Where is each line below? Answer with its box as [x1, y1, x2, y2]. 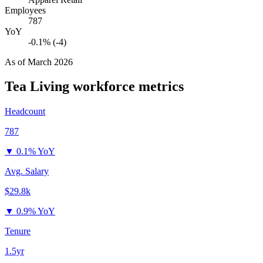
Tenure [5, 226, 31, 237]
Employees [5, 5, 46, 15]
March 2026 [28, 56, 73, 67]
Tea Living [5, 79, 69, 95]
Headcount [5, 106, 45, 117]
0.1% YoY [16, 146, 55, 157]
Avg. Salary [5, 166, 49, 177]
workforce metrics [69, 79, 184, 95]
